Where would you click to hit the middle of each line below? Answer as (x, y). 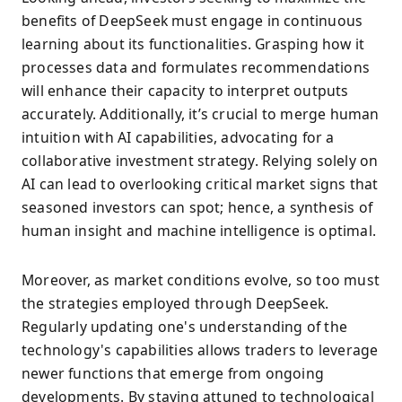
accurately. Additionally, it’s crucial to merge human (201, 114)
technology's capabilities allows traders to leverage (200, 350)
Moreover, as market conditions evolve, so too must (201, 280)
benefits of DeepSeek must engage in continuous (192, 21)
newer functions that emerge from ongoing (173, 373)
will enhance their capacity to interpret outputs (185, 91)
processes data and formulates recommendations (196, 68)
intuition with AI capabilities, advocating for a (178, 138)
